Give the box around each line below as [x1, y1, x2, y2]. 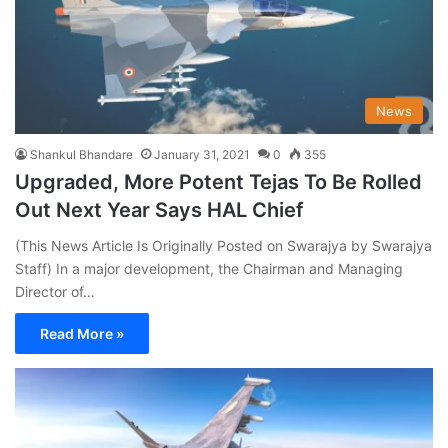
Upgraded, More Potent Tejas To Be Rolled [15, 170, 422, 195]
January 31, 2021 [154, 147, 250, 163]
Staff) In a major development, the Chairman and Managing [15, 260, 403, 278]
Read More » [40, 325, 124, 343]
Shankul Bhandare [30, 147, 133, 163]
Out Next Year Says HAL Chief [15, 198, 304, 223]
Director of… [15, 283, 95, 301]
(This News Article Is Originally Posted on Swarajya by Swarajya [15, 237, 432, 255]
